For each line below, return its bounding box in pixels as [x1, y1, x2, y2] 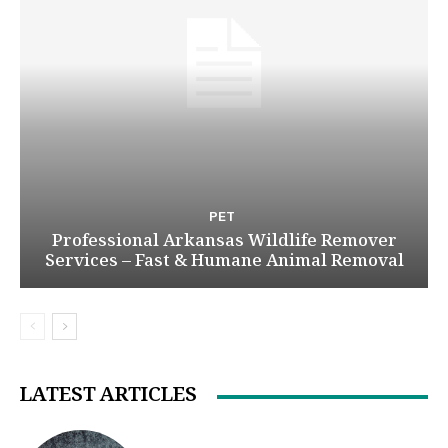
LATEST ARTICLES [20, 379, 197, 414]
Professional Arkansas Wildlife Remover [51, 227, 397, 257]
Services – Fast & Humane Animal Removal [44, 247, 404, 277]
